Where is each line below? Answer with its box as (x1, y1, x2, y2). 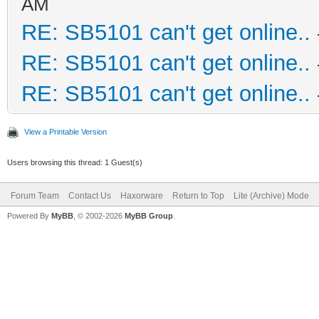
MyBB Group (125, 211, 173, 220)
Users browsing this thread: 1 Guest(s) (7, 157, 142, 167)
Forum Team (11, 190, 59, 201)
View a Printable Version (24, 127, 107, 136)
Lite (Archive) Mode (234, 190, 309, 201)
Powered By (7, 211, 51, 220)
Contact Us (68, 190, 111, 201)
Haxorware (120, 190, 163, 201)
